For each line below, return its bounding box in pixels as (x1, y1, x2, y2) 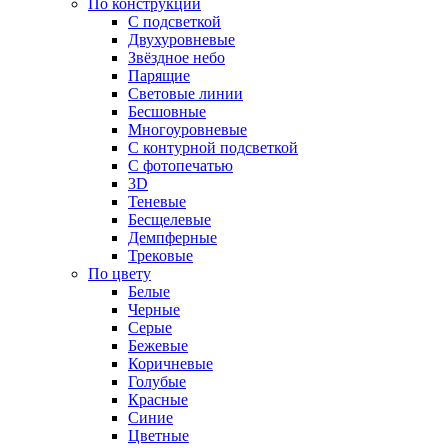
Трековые (128, 247, 193, 264)
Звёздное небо (128, 49, 225, 66)
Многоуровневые (128, 121, 247, 138)
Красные (128, 391, 188, 408)
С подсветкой (128, 13, 221, 30)
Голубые (128, 373, 186, 390)
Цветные (128, 427, 189, 444)
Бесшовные (128, 103, 206, 120)
